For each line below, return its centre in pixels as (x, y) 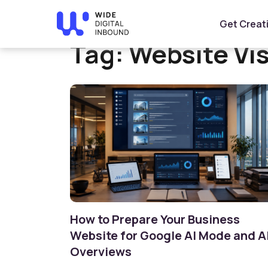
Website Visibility (137, 17)
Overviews (101, 251)
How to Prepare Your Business (155, 219)
